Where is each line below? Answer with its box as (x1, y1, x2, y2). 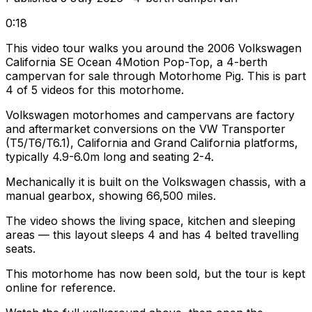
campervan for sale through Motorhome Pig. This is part (6, 69, 306, 84)
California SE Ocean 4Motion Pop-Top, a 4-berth (6, 55, 267, 70)
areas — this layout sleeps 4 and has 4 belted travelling (6, 228, 299, 242)
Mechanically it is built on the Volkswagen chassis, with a (6, 175, 306, 189)
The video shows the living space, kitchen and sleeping (6, 214, 295, 228)
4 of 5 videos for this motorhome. (6, 83, 184, 97)
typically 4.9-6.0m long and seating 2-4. (6, 150, 214, 164)
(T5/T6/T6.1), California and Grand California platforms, (6, 136, 298, 150)
